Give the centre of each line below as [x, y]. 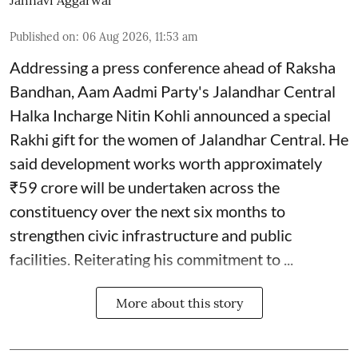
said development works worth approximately [166, 163]
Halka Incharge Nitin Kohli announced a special [170, 115]
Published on [43, 37]
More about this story [179, 303]
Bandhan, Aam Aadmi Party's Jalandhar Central [173, 91]
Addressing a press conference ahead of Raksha [173, 68]
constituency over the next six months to [147, 211]
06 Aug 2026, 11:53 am [140, 37]
